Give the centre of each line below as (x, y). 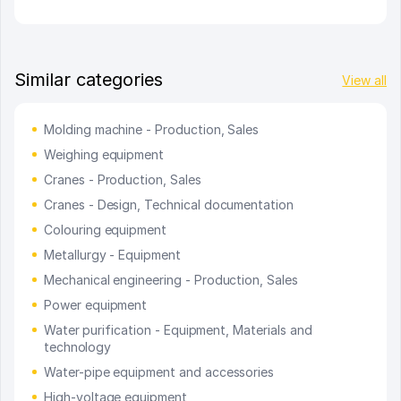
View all (364, 80)
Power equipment (96, 305)
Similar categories (89, 80)
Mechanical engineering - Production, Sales (171, 280)
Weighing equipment (104, 155)
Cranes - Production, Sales (123, 180)
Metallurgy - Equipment (112, 255)
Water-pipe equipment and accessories (159, 372)
